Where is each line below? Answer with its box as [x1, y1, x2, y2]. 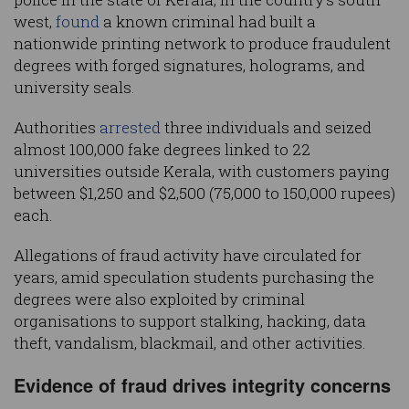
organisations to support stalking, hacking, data [14, 310, 366, 332]
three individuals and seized [161, 117, 372, 139]
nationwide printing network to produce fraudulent [14, 33, 391, 55]
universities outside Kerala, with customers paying [14, 161, 390, 183]
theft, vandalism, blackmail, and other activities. [14, 332, 366, 354]
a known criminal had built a [100, 11, 316, 33]
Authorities [14, 117, 100, 139]
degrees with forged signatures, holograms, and [14, 55, 365, 77]
